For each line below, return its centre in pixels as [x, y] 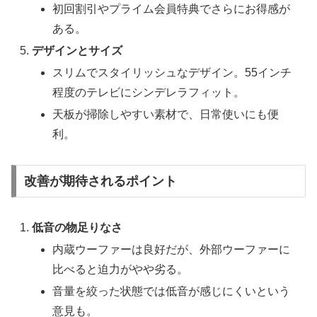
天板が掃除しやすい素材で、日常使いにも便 [166, 115]
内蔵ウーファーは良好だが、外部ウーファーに [172, 249]
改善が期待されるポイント [100, 181]
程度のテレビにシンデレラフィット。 [149, 92]
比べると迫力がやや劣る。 [121, 269]
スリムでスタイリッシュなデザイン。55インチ [172, 72]
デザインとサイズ [77, 50]
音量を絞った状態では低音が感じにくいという [172, 292]
